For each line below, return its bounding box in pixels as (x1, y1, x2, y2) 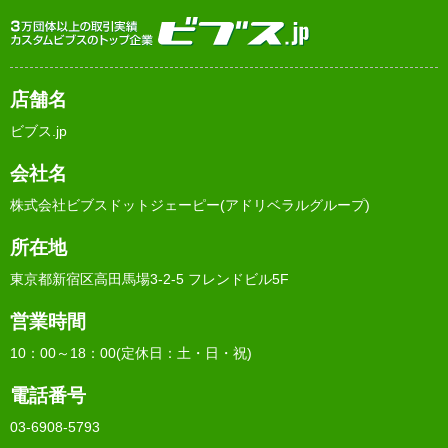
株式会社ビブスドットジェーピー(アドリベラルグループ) (10, 196, 370, 213)
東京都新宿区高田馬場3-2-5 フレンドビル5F (10, 270, 289, 287)
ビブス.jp (10, 122, 67, 139)
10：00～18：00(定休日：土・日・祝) (10, 344, 252, 361)
